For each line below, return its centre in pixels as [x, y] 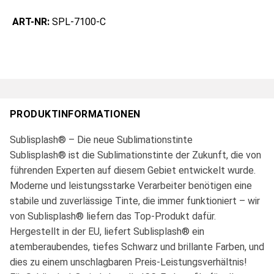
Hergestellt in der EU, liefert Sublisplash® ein [107, 232]
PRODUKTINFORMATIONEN [75, 114]
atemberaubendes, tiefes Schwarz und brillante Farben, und [137, 247]
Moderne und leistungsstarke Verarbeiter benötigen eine [131, 186]
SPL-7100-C [79, 22]
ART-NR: [32, 22]
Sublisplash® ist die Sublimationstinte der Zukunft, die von [135, 155]
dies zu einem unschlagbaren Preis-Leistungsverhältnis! [128, 262]
